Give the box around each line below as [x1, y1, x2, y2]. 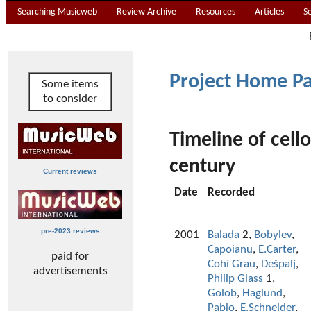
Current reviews [43, 167, 97, 175]
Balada [208, 229, 239, 242]
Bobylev [254, 229, 292, 242]
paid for [51, 251, 89, 262]
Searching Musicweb [17, 7, 97, 17]
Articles [255, 7, 284, 17]
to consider [43, 93, 97, 105]
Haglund [242, 287, 283, 300]
